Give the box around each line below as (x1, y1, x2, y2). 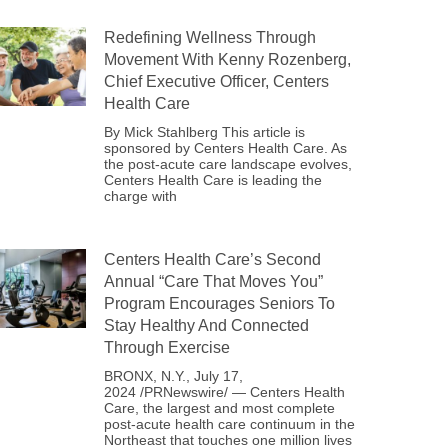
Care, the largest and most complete (104, 400, 335, 416)
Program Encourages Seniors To (104, 295, 335, 312)
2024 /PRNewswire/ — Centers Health (104, 384, 345, 400)
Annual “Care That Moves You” (104, 273, 323, 290)
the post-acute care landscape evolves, (104, 156, 352, 172)
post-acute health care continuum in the (104, 416, 355, 432)
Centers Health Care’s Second (104, 251, 321, 268)
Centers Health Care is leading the (104, 172, 322, 188)
